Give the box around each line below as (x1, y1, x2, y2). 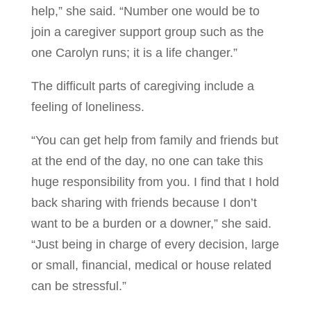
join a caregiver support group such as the (31, 25, 264, 39)
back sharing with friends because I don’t (31, 196, 257, 210)
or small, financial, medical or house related (31, 258, 271, 272)
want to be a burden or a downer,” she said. (31, 217, 271, 230)
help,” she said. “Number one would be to (31, 4, 260, 18)
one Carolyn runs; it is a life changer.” (31, 46, 237, 60)
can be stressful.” (31, 279, 126, 293)
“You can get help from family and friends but (31, 133, 278, 147)
